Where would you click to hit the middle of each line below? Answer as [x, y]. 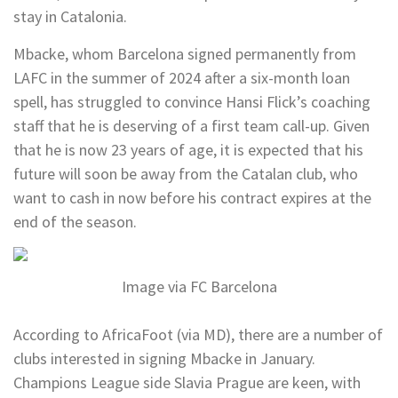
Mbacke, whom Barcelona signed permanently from [185, 54]
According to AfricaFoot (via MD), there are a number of [198, 334]
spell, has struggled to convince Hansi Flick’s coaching [192, 102]
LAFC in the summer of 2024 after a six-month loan [182, 78]
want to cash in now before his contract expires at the [192, 198]
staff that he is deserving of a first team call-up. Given [191, 126]
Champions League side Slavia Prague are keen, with [187, 382]
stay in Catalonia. [70, 16]
